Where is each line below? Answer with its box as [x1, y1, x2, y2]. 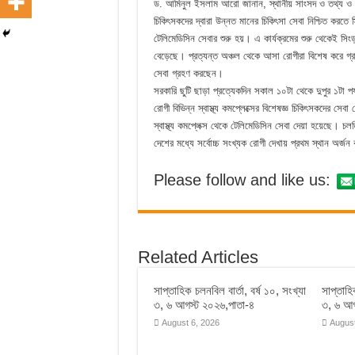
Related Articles [137, 246, 258, 267]
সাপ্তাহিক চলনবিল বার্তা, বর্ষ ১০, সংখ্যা [153, 283, 306, 297]
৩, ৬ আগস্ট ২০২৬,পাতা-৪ [153, 297, 254, 311]
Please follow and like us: [153, 170, 330, 189]
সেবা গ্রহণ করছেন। [153, 67, 223, 79]
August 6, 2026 [161, 317, 219, 327]
